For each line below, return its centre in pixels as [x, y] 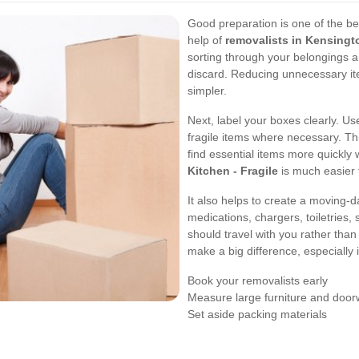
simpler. [207, 91]
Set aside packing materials [257, 314]
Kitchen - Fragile [233, 171]
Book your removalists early [258, 280]
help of [206, 40]
